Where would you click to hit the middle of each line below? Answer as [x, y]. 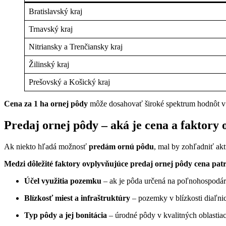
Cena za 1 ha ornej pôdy [46, 104]
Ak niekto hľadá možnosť [46, 147]
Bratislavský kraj [55, 12]
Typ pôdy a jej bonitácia [66, 215]
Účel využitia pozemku [63, 181]
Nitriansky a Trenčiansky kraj [76, 47]
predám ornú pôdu [121, 147]
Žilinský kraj [49, 65]
